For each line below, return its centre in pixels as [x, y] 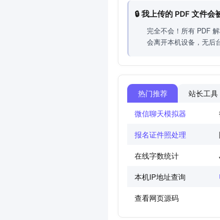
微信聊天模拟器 [160, 113]
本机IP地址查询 [160, 177]
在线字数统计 [157, 156]
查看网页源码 [157, 198]
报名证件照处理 [160, 135]
